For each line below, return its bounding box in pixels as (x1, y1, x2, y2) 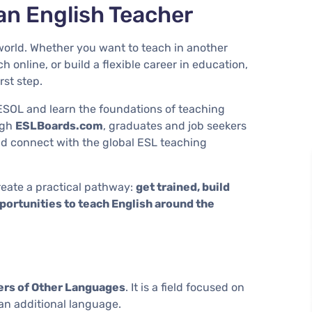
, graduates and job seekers (103, 118, 247, 132)
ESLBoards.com (15, 118, 103, 132)
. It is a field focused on (125, 280, 244, 294)
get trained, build (136, 180, 230, 194)
